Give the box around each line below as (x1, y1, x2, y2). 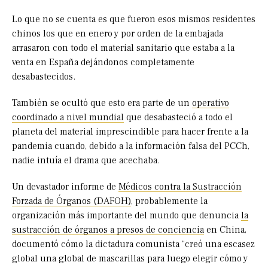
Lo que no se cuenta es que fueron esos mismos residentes (12, 13, 255, 26)
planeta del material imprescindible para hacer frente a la (12, 126, 248, 138)
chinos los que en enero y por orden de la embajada (12, 28, 223, 40)
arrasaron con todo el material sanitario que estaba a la (12, 42, 234, 54)
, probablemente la (131, 195, 208, 208)
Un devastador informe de (12, 181, 118, 193)
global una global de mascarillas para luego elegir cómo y (12, 252, 248, 265)
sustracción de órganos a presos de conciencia (12, 224, 204, 236)
